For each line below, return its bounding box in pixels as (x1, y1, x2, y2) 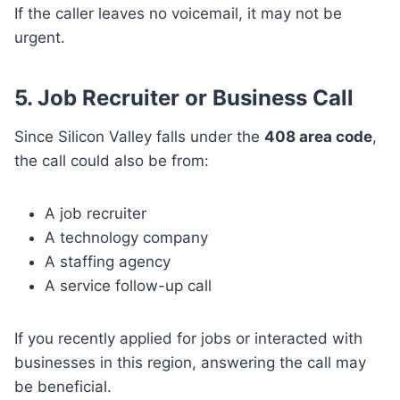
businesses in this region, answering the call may (14, 354, 366, 372)
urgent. (14, 29, 65, 47)
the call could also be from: (14, 152, 209, 171)
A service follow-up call (45, 277, 212, 296)
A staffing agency (45, 253, 171, 271)
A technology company (45, 229, 208, 247)
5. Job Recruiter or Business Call (14, 85, 354, 112)
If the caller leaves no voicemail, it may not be (14, 4, 342, 23)
